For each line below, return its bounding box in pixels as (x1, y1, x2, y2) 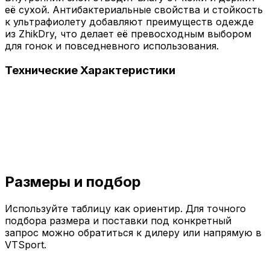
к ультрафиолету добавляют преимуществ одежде (5, 16, 254, 28)
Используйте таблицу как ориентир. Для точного (5, 202, 246, 215)
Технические (5, 63, 80, 78)
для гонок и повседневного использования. (5, 40, 219, 52)
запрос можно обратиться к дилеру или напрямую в (5, 226, 262, 239)
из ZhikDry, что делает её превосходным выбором (5, 28, 251, 40)
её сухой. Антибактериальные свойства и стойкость (5, 4, 263, 16)
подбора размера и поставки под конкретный (5, 214, 231, 227)
